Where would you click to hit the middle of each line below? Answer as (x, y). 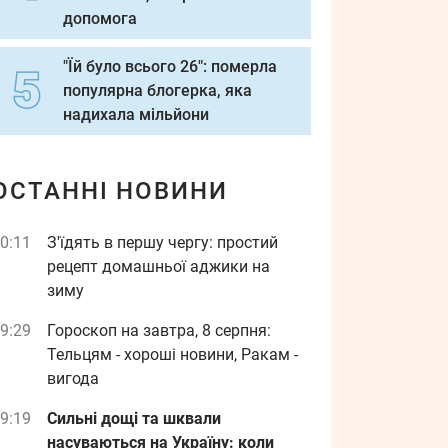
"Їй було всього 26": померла (170, 66)
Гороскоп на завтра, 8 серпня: (159, 330)
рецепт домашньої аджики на (158, 266)
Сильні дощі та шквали (134, 418)
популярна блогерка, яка (157, 90)
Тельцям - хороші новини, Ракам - (172, 354)
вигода (73, 378)
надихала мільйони (136, 114)
